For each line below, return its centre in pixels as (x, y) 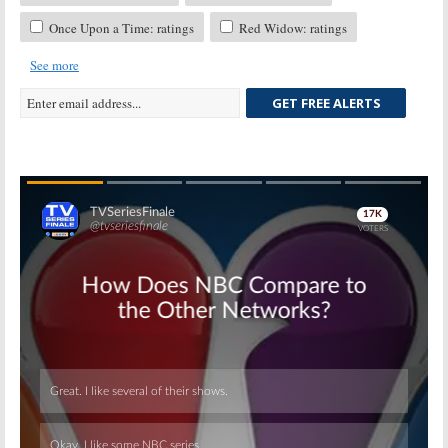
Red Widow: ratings (291, 28)
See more (54, 65)
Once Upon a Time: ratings (120, 28)
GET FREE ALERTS (326, 103)
